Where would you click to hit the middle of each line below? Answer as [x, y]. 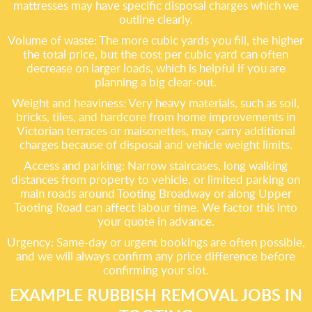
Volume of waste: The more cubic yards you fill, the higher [156, 40]
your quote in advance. [156, 221]
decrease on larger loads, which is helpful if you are [156, 68]
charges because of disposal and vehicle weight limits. [156, 145]
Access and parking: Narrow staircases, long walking [156, 165]
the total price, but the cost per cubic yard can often [156, 54]
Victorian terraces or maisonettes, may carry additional [156, 131]
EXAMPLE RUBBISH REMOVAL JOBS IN [156, 295]
